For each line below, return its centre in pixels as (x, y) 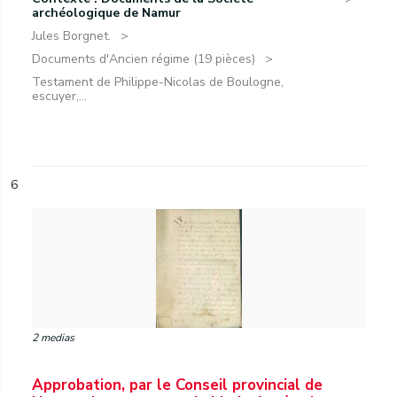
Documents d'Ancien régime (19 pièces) (144, 59)
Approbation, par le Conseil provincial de (177, 385)
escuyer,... (59, 96)
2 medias (53, 338)
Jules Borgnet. (71, 36)
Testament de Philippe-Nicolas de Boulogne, (158, 82)
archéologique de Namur (106, 13)
